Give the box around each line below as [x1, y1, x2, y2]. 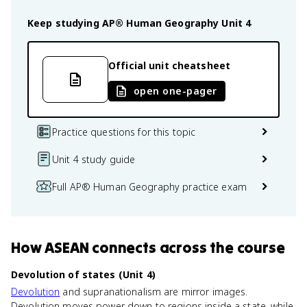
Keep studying [27, 16, 102, 29]
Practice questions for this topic [52, 125, 196, 138]
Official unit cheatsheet [108, 58, 231, 72]
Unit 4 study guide [52, 152, 136, 166]
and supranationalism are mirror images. [60, 285, 248, 298]
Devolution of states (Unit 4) [11, 268, 156, 281]
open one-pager [134, 84, 217, 97]
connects [92, 238, 156, 257]
